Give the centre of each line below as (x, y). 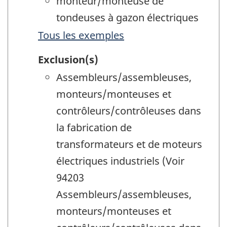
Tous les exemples (81, 35)
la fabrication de (94, 128)
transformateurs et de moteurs (129, 144)
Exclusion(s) (68, 60)
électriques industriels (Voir (120, 161)
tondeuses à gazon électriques (127, 17)
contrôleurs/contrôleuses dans (129, 111)
